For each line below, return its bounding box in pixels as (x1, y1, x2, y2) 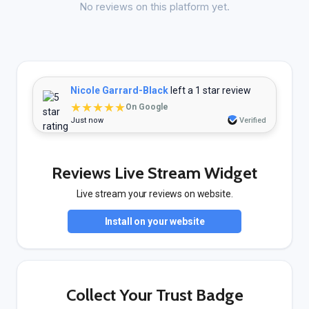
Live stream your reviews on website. (76, 188, 233, 199)
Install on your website (104, 216, 205, 227)
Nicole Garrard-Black (70, 85, 168, 96)
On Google (126, 102, 168, 112)
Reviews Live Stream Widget (52, 163, 257, 183)
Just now (70, 116, 103, 125)
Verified (239, 116, 266, 125)
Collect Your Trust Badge (66, 285, 243, 305)
